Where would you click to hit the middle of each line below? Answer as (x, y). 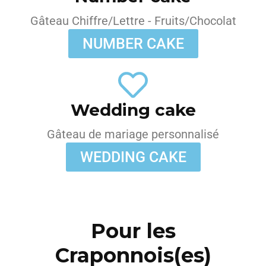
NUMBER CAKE (133, 44)
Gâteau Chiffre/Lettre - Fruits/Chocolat (133, 21)
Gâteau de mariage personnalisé (133, 134)
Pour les (133, 231)
